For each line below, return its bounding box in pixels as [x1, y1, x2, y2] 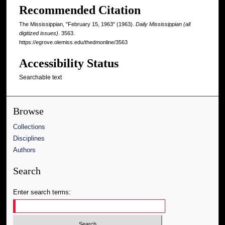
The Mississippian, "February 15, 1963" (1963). [19, 21, 136, 28]
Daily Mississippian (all [136, 21, 190, 28]
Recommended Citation [19, 4, 141, 17]
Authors [13, 146, 36, 154]
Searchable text [19, 74, 62, 81]
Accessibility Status [19, 57, 119, 70]
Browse [13, 105, 44, 117]
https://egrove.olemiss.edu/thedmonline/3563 [19, 39, 128, 46]
